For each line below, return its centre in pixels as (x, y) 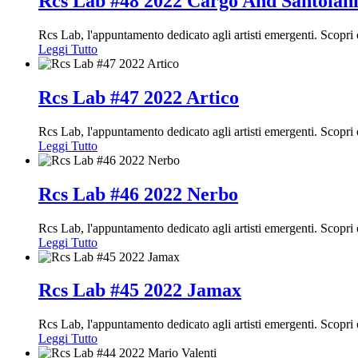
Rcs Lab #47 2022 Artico (139, 97)
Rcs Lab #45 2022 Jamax (140, 290)
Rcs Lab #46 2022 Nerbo (138, 194)
